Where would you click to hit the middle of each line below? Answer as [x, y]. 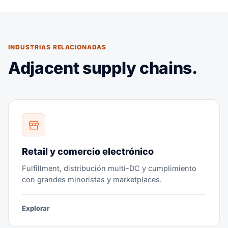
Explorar [36, 208]
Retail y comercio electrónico [88, 151]
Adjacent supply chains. [103, 68]
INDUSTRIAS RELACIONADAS [58, 47]
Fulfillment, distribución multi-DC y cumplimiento [109, 168]
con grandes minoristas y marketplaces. [92, 179]
